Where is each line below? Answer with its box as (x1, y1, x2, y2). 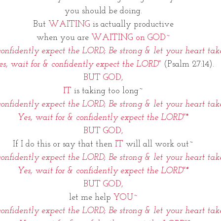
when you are (36, 33, 91, 42)
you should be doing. (64, 6, 142, 16)
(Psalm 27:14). (163, 60, 214, 69)
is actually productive (92, 20, 174, 29)
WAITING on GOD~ (91, 33, 170, 42)
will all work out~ (123, 140, 193, 149)
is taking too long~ (72, 86, 143, 96)
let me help (69, 193, 113, 202)
